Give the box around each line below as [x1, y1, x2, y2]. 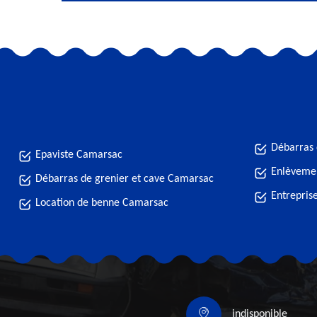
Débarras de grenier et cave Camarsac [35, 173, 214, 185]
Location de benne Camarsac [35, 197, 168, 209]
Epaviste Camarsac [35, 149, 122, 161]
